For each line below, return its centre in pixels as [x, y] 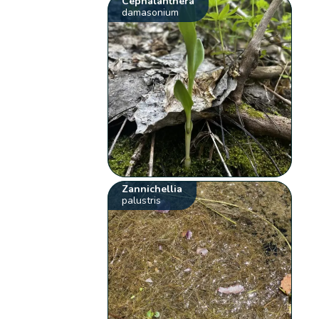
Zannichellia [152, 189]
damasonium [151, 12]
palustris [142, 200]
